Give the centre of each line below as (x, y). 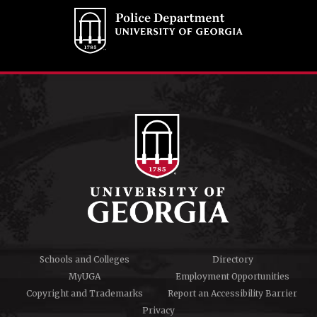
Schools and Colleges (85, 260)
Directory (232, 260)
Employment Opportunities (232, 277)
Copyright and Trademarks (85, 294)
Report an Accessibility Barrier (232, 294)
